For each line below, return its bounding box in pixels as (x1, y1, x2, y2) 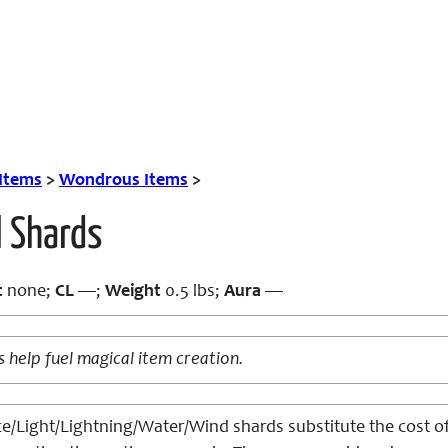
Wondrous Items (59, 172, 188, 190)
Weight (105, 283, 161, 301)
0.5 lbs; (161, 283, 224, 301)
